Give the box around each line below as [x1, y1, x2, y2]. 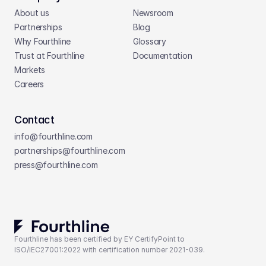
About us [14, 8, 49, 18]
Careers [14, 79, 45, 89]
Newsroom [133, 8, 173, 18]
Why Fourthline [14, 36, 71, 46]
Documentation [133, 50, 192, 61]
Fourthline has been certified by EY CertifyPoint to [14, 235, 185, 243]
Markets [14, 65, 46, 75]
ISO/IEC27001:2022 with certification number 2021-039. [14, 245, 205, 254]
